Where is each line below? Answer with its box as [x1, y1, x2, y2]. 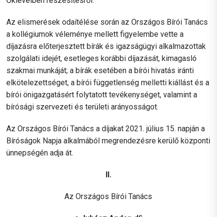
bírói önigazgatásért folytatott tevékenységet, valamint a [6, 90, 198, 99]
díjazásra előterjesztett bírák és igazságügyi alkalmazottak [6, 41, 206, 51]
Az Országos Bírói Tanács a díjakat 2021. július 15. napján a [6, 124, 205, 133]
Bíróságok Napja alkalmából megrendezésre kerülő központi [6, 136, 211, 145]
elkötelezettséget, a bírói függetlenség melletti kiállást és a [6, 77, 210, 87]
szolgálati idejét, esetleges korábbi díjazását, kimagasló [6, 53, 197, 63]
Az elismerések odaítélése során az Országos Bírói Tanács [6, 17, 208, 27]
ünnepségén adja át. [6, 148, 74, 157]
